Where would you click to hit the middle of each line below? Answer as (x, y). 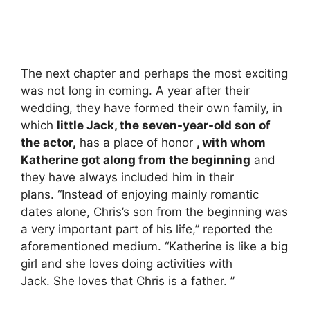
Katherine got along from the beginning (136, 159)
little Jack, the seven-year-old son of (164, 125)
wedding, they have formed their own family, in (152, 108)
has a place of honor (136, 142)
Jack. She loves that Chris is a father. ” (128, 281)
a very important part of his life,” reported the (147, 229)
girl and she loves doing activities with (127, 263)
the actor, (48, 142)
